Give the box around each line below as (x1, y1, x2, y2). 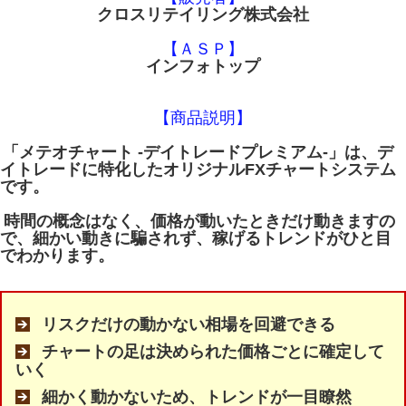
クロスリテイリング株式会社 (97, 5, 309, 24)
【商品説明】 (154, 108, 252, 127)
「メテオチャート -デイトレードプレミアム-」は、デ (2, 142, 393, 161)
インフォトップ (146, 56, 260, 75)
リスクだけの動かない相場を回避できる (41, 314, 335, 333)
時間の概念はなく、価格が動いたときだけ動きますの (3, 211, 395, 230)
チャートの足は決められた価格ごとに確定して (41, 342, 384, 361)
